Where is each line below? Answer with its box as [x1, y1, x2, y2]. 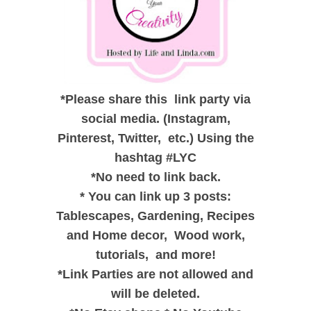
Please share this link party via [65, 92, 251, 106]
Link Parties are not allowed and [62, 267, 253, 281]
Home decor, [92, 228, 167, 242]
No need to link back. [95, 169, 221, 184]
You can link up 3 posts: [85, 189, 231, 203]
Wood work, [167, 228, 245, 242]
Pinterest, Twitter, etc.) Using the [57, 131, 254, 145]
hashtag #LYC [115, 150, 196, 165]
